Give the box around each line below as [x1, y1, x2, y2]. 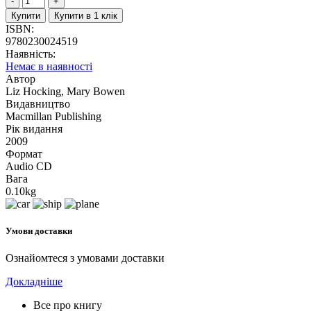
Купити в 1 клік [54, 10, 117, 21]
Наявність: [6, 47, 56, 60]
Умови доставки [6, 225, 72, 236]
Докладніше [6, 276, 62, 288]
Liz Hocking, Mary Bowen [6, 85, 125, 97]
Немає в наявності [6, 60, 92, 72]
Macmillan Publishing [6, 110, 101, 122]
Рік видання [6, 122, 62, 135]
